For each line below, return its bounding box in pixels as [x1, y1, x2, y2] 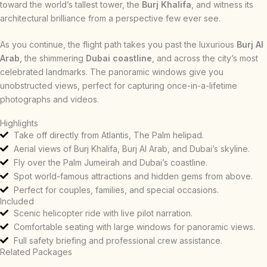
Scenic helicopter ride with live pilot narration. [13, 207, 193, 218]
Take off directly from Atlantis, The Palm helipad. [13, 129, 204, 140]
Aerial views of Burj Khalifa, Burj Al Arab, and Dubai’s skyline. [13, 143, 250, 154]
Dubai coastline [86, 52, 152, 63]
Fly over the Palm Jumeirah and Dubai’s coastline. [13, 157, 207, 167]
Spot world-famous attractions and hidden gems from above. [13, 170, 253, 181]
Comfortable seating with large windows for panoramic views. [13, 221, 255, 232]
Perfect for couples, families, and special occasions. [13, 184, 219, 195]
